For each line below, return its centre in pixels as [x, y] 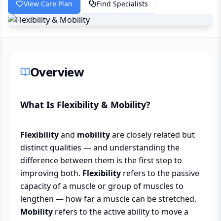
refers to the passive [160, 173]
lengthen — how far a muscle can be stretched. [108, 199]
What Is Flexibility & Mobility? [85, 105]
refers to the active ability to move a [121, 212]
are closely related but [152, 135]
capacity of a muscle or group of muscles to [102, 186]
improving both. [51, 173]
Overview [57, 72]
